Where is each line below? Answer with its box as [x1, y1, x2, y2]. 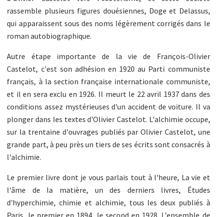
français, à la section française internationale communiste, [7, 76, 210, 86]
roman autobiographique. [7, 31, 92, 41]
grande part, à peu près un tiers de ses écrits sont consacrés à [7, 139, 210, 149]
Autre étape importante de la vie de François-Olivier [7, 51, 210, 61]
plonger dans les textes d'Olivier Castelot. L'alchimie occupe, [7, 114, 210, 124]
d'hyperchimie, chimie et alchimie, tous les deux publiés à [7, 197, 210, 207]
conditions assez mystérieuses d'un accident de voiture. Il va [7, 101, 210, 111]
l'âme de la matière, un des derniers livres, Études [7, 185, 210, 195]
